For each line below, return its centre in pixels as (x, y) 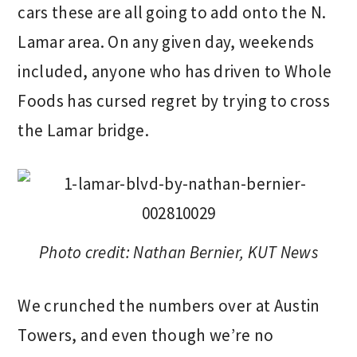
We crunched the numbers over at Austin (169, 306)
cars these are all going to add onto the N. (172, 12)
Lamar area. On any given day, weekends (166, 42)
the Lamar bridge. (83, 130)
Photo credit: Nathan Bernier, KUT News (178, 252)
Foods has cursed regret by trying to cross (174, 101)
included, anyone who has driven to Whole (175, 71)
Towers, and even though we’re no (146, 335)
